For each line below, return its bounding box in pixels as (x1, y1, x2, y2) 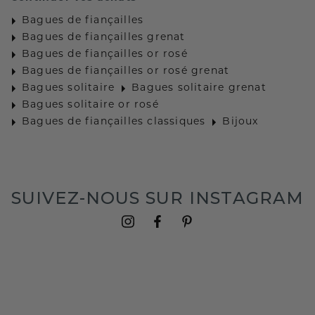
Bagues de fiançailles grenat (22, 32, 186, 44)
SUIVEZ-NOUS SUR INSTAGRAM (11, 188, 304, 209)
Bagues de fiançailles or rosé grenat (22, 66, 230, 77)
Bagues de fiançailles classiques (22, 117, 206, 128)
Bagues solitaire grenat (131, 83, 266, 94)
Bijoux (222, 117, 259, 128)
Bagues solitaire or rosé (22, 100, 159, 111)
